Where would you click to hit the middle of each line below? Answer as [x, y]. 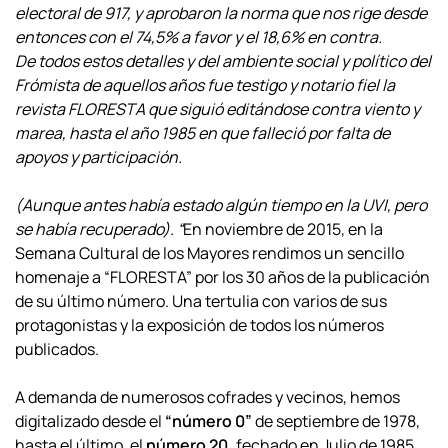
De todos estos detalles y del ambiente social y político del [223, 61]
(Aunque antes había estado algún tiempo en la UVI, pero [221, 205]
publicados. [57, 349]
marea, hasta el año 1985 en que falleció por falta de [202, 133]
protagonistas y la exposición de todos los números [199, 325]
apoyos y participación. [98, 157]
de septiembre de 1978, [337, 421]
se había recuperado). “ [99, 229]
